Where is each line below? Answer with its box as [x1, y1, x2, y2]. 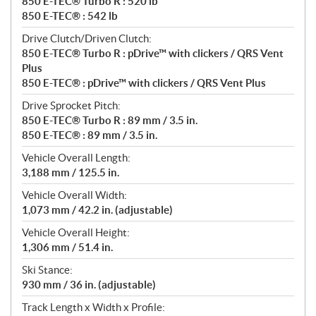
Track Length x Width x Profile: [22, 301, 165, 314]
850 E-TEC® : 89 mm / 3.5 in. [22, 129, 157, 142]
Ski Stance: [22, 264, 73, 276]
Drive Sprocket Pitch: [22, 99, 121, 112]
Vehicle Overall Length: [22, 152, 130, 164]
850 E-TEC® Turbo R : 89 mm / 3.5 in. [22, 114, 197, 127]
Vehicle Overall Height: [22, 226, 130, 239]
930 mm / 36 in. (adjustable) [22, 279, 156, 291]
